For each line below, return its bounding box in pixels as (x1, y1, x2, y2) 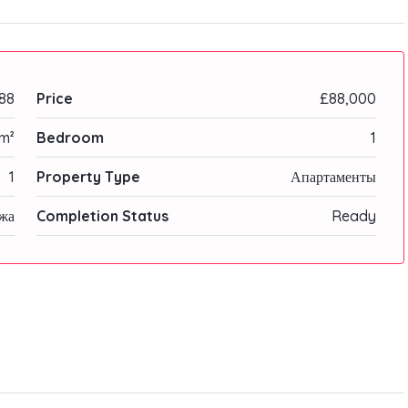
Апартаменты (291, 168, 376, 187)
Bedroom (36, 128, 104, 148)
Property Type (36, 168, 140, 187)
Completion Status (36, 207, 168, 226)
